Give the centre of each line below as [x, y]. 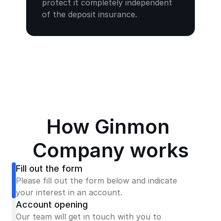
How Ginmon [108, 127]
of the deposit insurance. [90, 14]
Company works [110, 150]
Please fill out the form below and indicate [96, 181]
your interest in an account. [69, 192]
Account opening [52, 204]
